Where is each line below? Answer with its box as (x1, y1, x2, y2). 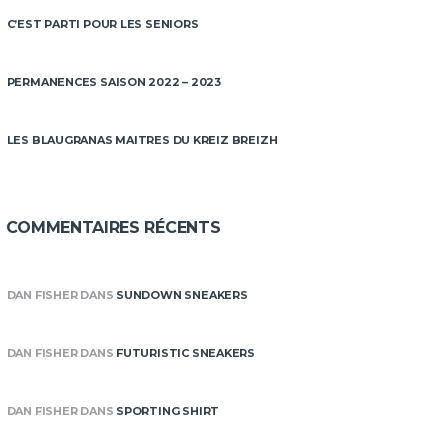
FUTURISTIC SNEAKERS (116, 346, 255, 360)
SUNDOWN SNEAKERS (116, 288, 248, 302)
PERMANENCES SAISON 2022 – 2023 (6, 75, 222, 89)
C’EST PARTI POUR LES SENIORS (6, 17, 199, 31)
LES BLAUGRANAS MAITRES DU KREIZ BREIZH (6, 133, 278, 147)
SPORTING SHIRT (116, 404, 220, 418)
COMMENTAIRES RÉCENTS (5, 217, 221, 237)
